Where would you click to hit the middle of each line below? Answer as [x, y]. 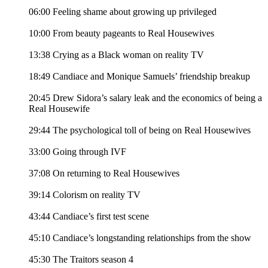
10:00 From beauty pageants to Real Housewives [121, 33]
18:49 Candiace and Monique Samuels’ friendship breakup [139, 77]
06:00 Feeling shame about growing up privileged [123, 12]
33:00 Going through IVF [77, 152]
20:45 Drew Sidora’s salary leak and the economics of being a [145, 98]
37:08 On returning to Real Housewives [104, 173]
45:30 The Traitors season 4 [81, 260]
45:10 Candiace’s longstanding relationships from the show [140, 238]
